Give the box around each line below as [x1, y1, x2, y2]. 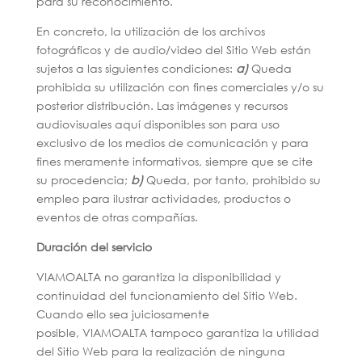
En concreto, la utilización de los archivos [36, 23, 265, 39]
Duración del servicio [36, 239, 152, 255]
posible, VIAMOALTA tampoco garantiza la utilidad [36, 325, 319, 340]
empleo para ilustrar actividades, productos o [36, 191, 291, 206]
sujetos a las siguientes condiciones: [36, 61, 236, 76]
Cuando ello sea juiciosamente [36, 306, 209, 322]
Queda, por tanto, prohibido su [142, 172, 321, 187]
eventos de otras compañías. [36, 209, 198, 225]
